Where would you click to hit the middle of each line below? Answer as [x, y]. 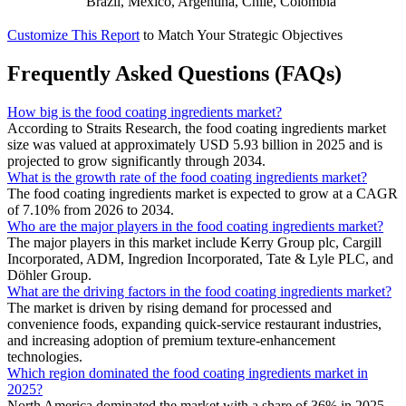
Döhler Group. [49, 275]
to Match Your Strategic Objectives [243, 34]
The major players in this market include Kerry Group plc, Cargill [194, 242]
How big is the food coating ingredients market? [145, 111]
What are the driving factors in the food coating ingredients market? [199, 291]
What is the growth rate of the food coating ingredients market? [187, 177]
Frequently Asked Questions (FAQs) [174, 73]
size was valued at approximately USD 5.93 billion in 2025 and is [195, 144]
